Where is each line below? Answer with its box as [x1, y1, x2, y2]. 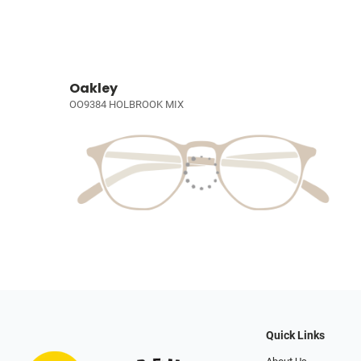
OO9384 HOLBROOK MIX [69, 98, 184, 111]
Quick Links [266, 329, 325, 343]
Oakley [69, 79, 118, 98]
